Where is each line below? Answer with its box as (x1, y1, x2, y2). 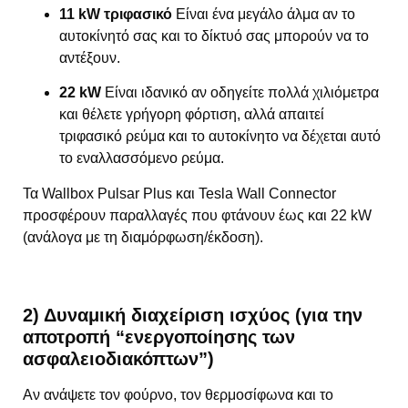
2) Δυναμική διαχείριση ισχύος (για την (23, 305, 362, 326)
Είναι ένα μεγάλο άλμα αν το (172, 5, 355, 22)
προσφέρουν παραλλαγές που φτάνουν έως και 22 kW (23, 207, 372, 223)
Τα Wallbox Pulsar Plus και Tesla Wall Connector (23, 185, 336, 201)
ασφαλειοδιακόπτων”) (23, 349, 214, 370)
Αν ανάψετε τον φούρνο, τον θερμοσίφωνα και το (23, 387, 333, 403)
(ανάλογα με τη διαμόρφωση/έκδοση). (23, 229, 263, 245)
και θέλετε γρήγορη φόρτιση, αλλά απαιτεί (59, 107, 324, 123)
